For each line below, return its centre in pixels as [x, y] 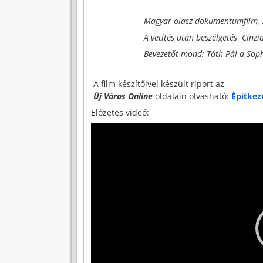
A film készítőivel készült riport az [157, 84]
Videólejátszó [116, 129]
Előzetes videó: [120, 113]
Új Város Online [123, 96]
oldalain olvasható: [192, 96]
